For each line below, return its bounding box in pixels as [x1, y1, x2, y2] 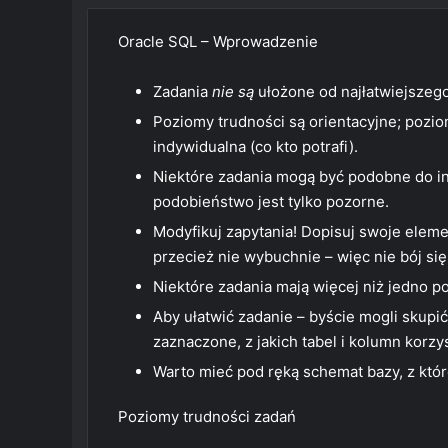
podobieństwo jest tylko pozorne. [153, 192, 389, 211]
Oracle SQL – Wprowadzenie [118, 32, 318, 51]
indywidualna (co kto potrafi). [153, 137, 358, 156]
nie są [212, 82, 254, 101]
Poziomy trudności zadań [118, 407, 296, 426]
